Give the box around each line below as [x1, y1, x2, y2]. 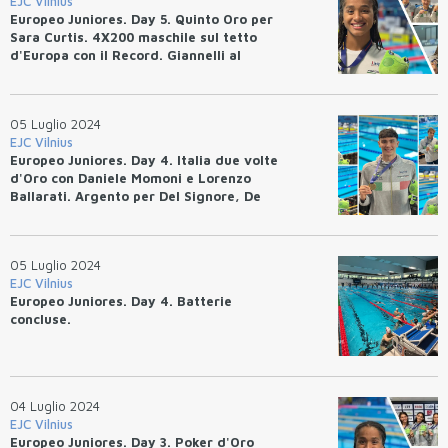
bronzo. [10, 64, 59, 81]
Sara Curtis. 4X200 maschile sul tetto [10, 28, 257, 45]
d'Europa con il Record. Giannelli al [10, 46, 241, 63]
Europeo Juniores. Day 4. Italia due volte [10, 151, 278, 168]
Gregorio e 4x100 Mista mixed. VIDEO [10, 205, 256, 222]
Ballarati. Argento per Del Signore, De [10, 187, 261, 204]
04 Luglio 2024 [10, 397, 100, 414]
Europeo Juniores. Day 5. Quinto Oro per [10, 10, 273, 27]
